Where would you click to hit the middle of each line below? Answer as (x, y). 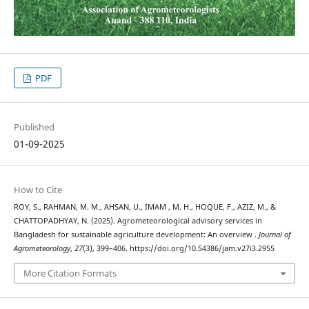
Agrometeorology (42, 249)
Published (34, 127)
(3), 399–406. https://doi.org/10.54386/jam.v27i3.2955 (178, 249)
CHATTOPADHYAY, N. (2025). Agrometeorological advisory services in (138, 221)
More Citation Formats (70, 273)
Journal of (275, 235)
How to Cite (38, 190)
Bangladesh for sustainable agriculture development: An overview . (136, 235)
